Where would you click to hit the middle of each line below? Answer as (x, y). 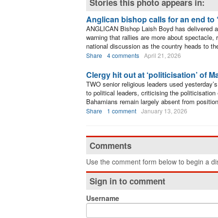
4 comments (123, 55)
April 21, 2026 (163, 55)
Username (103, 198)
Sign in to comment (127, 181)
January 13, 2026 (164, 111)
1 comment (122, 111)
